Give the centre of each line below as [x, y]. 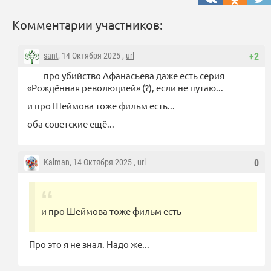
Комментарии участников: [87, 25]
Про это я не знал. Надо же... [88, 244]
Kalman [57, 162]
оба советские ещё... [71, 124]
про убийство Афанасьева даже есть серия [134, 76]
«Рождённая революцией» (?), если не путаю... [125, 88]
